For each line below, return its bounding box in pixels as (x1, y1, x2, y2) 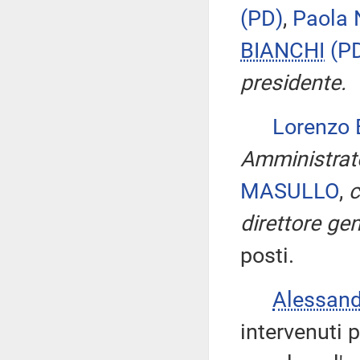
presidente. (240, 70, 346, 96)
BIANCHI (240, 38, 325, 63)
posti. (240, 243, 294, 268)
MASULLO (240, 178, 339, 204)
